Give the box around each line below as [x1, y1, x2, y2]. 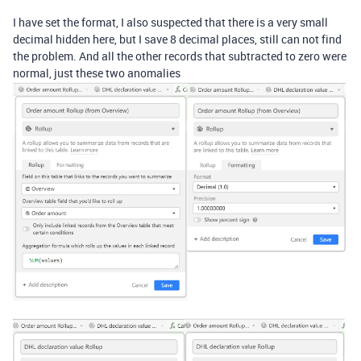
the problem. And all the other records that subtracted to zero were [13, 48, 346, 64]
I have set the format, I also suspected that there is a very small [13, 14, 328, 30]
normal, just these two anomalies [13, 64, 180, 81]
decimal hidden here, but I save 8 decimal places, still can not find [13, 31, 342, 47]
